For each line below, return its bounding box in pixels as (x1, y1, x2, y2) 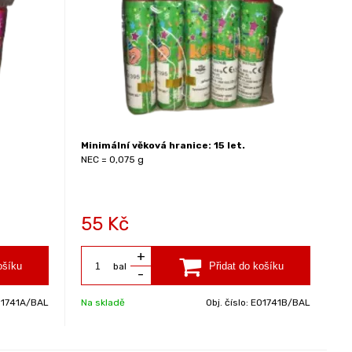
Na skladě (81, 297, 126, 308)
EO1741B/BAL (251, 297, 310, 308)
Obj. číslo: (206, 297, 251, 308)
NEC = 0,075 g (81, 154, 145, 165)
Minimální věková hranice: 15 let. (81, 140, 246, 151)
